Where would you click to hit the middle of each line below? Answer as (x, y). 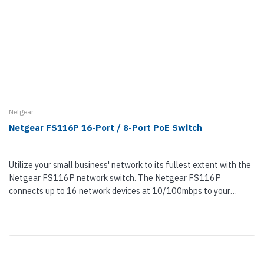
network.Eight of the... (51, 204)
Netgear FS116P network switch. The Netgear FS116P (115, 178)
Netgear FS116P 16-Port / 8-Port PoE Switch (105, 128)
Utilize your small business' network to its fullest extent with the (130, 165)
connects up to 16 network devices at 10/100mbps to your (120, 191)
